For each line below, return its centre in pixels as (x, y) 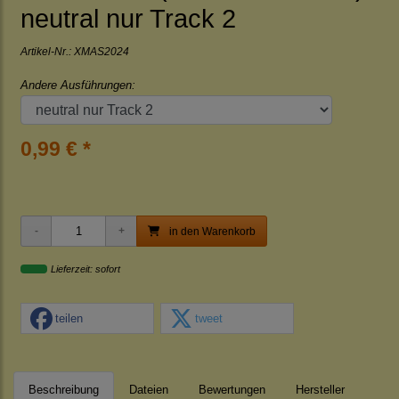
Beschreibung (64, 390)
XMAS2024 (102, 51)
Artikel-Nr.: (47, 51)
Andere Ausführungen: (78, 85)
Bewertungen (232, 390)
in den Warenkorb (211, 231)
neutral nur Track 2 (128, 19)
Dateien (149, 390)
